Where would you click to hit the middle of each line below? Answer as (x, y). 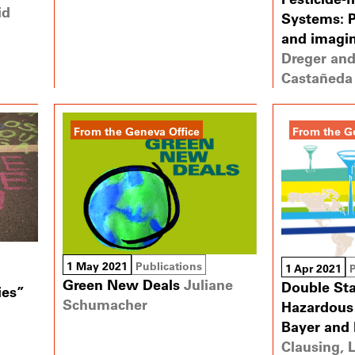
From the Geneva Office (137, 131)
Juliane (209, 285)
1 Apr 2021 (314, 268)
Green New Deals (122, 285)
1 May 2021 (97, 266)
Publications (169, 266)
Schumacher (105, 305)
